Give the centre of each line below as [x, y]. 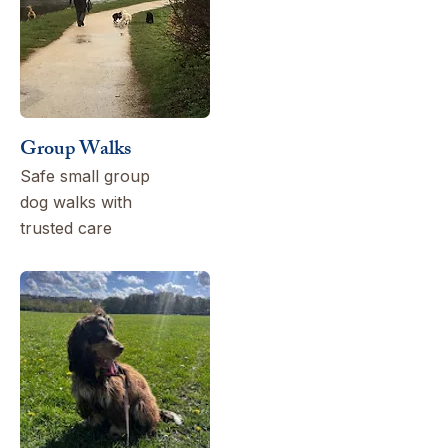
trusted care [66, 228]
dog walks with [76, 202]
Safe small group [85, 176]
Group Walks [75, 150]
